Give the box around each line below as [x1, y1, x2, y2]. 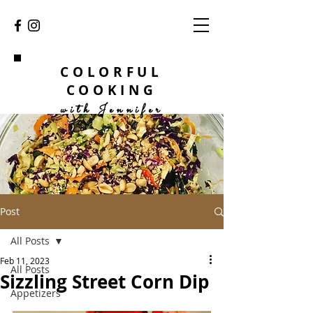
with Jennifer [60, 101, 163, 119]
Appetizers [10, 286, 61, 300]
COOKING [66, 81, 157, 99]
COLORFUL [60, 63, 163, 81]
